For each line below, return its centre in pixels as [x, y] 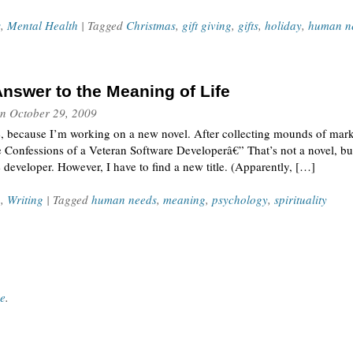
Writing [25, 199]
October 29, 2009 [53, 113]
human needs [124, 199]
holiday [283, 25]
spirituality [301, 199]
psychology [240, 199]
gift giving [207, 25]
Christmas [151, 25]
